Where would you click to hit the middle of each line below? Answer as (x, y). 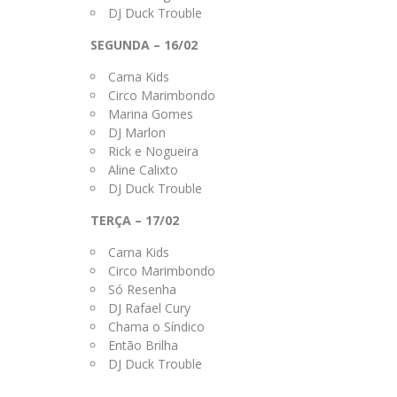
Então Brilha (143, 345)
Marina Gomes (151, 114)
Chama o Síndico (156, 327)
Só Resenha (142, 289)
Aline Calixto (143, 170)
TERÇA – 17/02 (135, 220)
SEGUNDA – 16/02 (144, 45)
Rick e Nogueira (153, 151)
